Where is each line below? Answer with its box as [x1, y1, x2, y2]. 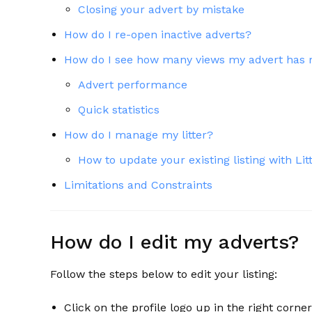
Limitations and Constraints [64, 178, 212, 192]
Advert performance [78, 78, 187, 91]
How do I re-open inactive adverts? [64, 28, 251, 41]
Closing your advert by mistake [78, 3, 244, 16]
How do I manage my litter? [64, 128, 213, 141]
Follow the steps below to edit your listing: [50, 267, 277, 281]
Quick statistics [78, 103, 159, 116]
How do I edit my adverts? [50, 231, 305, 253]
